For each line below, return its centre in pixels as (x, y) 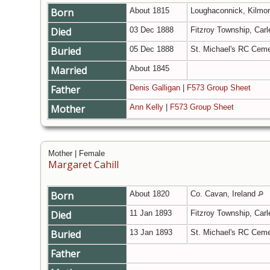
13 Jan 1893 (152, 233)
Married (70, 71)
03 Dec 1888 (153, 30)
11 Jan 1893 (152, 213)
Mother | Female (77, 154)
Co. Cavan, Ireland (224, 194)
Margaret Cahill (83, 165)
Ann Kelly (146, 107)
